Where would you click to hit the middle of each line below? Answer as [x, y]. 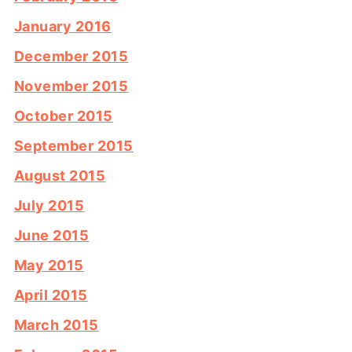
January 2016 [62, 26]
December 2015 [71, 56]
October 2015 [63, 115]
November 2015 [71, 86]
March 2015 [56, 324]
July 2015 [49, 205]
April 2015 [51, 295]
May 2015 [49, 265]
